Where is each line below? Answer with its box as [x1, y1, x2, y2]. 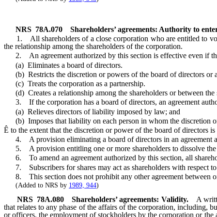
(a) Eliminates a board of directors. [4, 61, 123, 69]
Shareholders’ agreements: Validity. [71, 195, 188, 204]
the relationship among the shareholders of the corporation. [4, 42, 183, 51]
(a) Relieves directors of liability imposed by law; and [4, 107, 180, 116]
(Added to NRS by [4, 182, 69, 189]
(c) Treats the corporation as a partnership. [4, 79, 145, 88]
